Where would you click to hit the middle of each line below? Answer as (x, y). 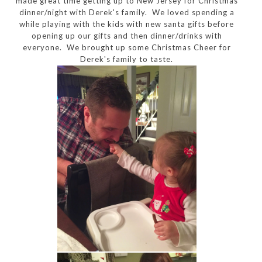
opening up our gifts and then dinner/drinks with (127, 35)
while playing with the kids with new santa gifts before (127, 24)
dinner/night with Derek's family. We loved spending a (127, 12)
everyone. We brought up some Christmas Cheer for (127, 47)
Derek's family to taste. (127, 59)
